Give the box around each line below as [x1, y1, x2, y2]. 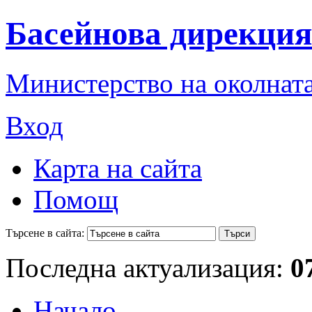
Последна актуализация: [6, 252, 290, 283]
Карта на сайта [33, 153, 202, 183]
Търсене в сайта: [6, 226, 84, 239]
